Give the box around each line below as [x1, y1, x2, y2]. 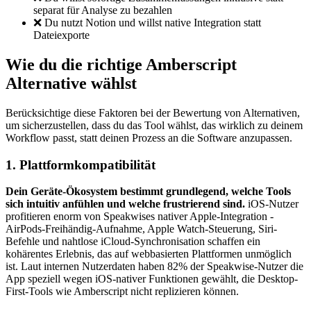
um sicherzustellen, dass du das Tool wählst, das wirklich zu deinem [6, 119, 303, 131]
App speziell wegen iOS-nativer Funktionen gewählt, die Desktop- [6, 273, 298, 285]
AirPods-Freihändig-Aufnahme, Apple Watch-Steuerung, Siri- [6, 223, 277, 235]
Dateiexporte [33, 29, 90, 42]
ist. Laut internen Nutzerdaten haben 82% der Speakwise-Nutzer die [6, 260, 303, 273]
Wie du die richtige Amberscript [6, 55, 237, 74]
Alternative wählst [6, 74, 137, 92]
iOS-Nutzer [245, 198, 299, 210]
